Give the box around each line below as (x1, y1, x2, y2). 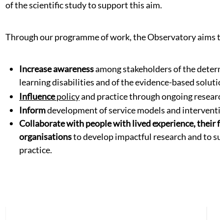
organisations (19, 131, 72, 142)
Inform (19, 105, 48, 115)
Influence (19, 91, 57, 102)
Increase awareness (19, 63, 96, 74)
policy (56, 91, 80, 102)
